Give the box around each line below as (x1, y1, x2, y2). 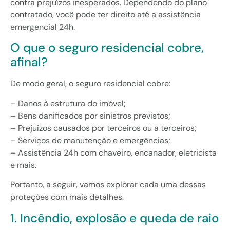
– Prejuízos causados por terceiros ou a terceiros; (10, 122, 197, 133)
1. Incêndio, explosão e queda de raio (10, 209, 219, 226)
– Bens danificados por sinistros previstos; (10, 110, 170, 121)
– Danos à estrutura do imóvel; (10, 98, 126, 109)
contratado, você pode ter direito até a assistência (10, 9, 201, 20)
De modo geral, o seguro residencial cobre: (10, 78, 170, 89)
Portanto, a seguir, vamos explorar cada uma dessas (10, 179, 206, 190)
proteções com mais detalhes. (10, 191, 124, 203)
